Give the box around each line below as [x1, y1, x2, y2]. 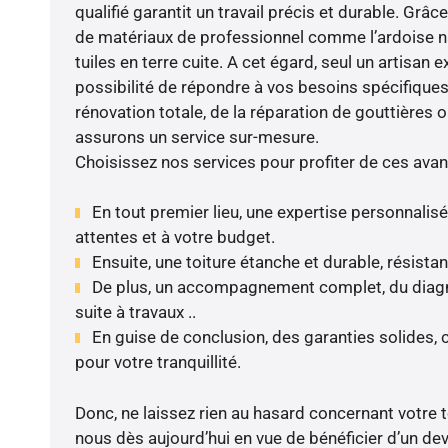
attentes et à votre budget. [74, 227, 275, 248]
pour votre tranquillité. [74, 352, 241, 373]
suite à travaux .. [74, 302, 196, 323]
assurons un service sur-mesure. [74, 126, 319, 147]
